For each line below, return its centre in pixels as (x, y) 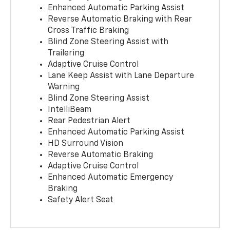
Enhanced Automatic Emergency (111, 177)
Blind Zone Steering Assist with (108, 42)
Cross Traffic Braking (89, 31)
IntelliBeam (70, 110)
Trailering (66, 53)
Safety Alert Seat (81, 200)
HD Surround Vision (86, 143)
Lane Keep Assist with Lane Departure (121, 76)
